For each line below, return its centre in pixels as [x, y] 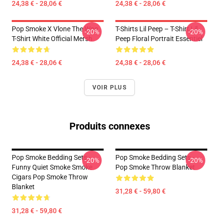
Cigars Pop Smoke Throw [50, 177]
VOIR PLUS [109, 88]
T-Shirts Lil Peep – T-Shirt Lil [156, 29]
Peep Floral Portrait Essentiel [159, 39]
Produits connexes [109, 126]
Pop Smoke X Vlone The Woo [55, 29]
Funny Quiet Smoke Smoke [52, 167]
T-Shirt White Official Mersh [52, 39]
